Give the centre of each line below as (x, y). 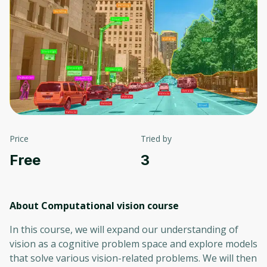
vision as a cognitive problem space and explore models (133, 243)
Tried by (156, 138)
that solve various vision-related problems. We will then (133, 258)
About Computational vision (77, 205)
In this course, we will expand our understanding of (124, 229)
